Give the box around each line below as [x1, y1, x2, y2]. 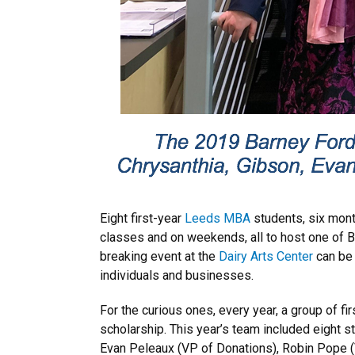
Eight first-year [100, 211, 185, 226]
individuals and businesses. [100, 268, 254, 283]
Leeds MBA [185, 211, 250, 226]
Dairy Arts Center [219, 249, 313, 264]
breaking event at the [100, 249, 219, 264]
